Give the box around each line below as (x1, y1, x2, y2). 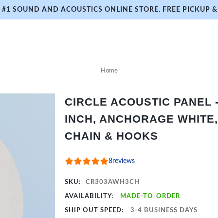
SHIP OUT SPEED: (65, 207, 126, 214)
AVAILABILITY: (65, 193, 116, 200)
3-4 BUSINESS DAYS (130, 207, 198, 214)
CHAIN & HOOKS (65, 130, 159, 142)
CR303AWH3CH (86, 179, 140, 185)
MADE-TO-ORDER (120, 193, 181, 200)
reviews (112, 158, 135, 164)
